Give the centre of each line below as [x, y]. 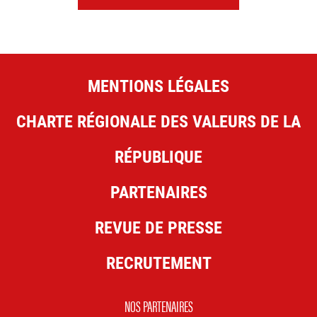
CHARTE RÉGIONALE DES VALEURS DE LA [158, 121]
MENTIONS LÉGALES [158, 85]
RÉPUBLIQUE [158, 156]
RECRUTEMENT [158, 262]
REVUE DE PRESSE [158, 227]
